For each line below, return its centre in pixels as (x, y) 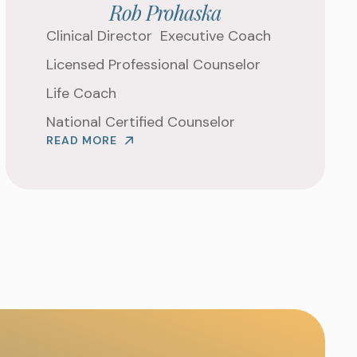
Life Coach (81, 93)
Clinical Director (99, 36)
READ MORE (81, 140)
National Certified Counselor (140, 122)
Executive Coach (215, 36)
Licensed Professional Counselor (153, 65)
